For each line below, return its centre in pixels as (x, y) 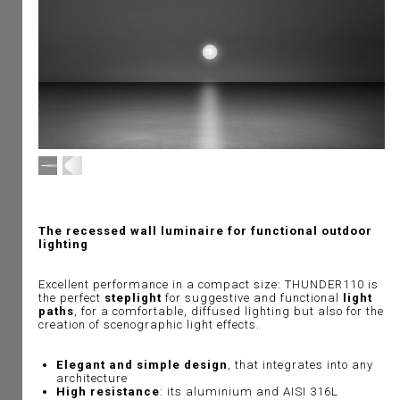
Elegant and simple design (142, 365)
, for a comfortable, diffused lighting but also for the (229, 312)
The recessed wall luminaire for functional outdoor (205, 231)
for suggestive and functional (254, 298)
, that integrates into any (300, 365)
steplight (134, 298)
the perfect (71, 298)
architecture (92, 379)
